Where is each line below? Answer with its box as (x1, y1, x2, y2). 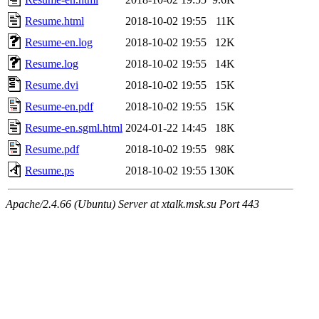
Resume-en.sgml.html (25, 121, 122, 134)
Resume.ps (25, 164, 74, 177)
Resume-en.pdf (25, 100, 93, 113)
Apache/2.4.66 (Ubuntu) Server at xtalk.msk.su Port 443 (6, 197, 259, 210)
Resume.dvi (25, 78, 78, 91)
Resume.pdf (25, 142, 79, 155)
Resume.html (25, 14, 84, 27)
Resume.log (25, 57, 78, 70)
